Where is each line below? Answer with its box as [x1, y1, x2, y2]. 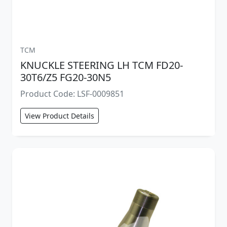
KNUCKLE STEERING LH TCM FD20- [20, 58, 183, 72]
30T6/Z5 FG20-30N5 [20, 70, 111, 84]
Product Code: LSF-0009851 [20, 88, 124, 99]
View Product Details [25, 110, 94, 121]
